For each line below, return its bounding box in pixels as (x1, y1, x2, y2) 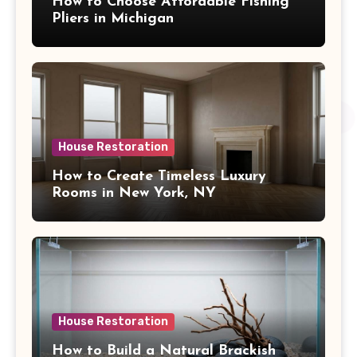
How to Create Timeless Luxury (52, 168, 266, 184)
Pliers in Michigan (52, 10, 174, 26)
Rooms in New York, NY (52, 185, 216, 201)
